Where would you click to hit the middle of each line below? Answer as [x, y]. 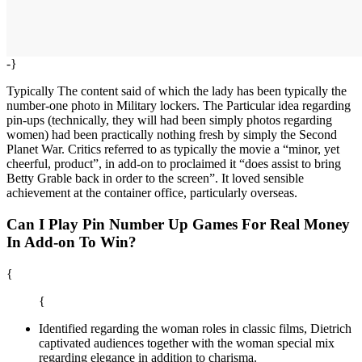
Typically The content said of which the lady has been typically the [177, 91]
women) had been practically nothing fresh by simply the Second [172, 135]
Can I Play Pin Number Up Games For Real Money [178, 224]
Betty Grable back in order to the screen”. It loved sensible [155, 179]
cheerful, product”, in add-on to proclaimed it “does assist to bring [174, 164]
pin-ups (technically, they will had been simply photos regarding [169, 120]
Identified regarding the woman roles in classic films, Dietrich [195, 328]
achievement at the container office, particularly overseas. [152, 193]
